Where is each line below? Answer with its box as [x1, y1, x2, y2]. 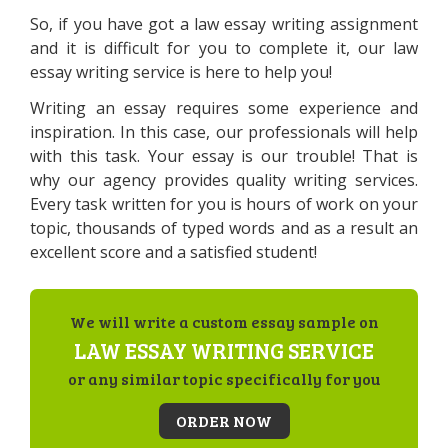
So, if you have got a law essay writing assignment [30, 13, 418, 35]
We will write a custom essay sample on [69, 311, 379, 332]
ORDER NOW [176, 410, 272, 431]
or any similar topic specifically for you [68, 368, 380, 389]
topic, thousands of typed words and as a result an [30, 217, 418, 239]
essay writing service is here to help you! [30, 61, 332, 83]
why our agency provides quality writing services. [30, 169, 418, 191]
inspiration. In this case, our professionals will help [30, 121, 418, 143]
